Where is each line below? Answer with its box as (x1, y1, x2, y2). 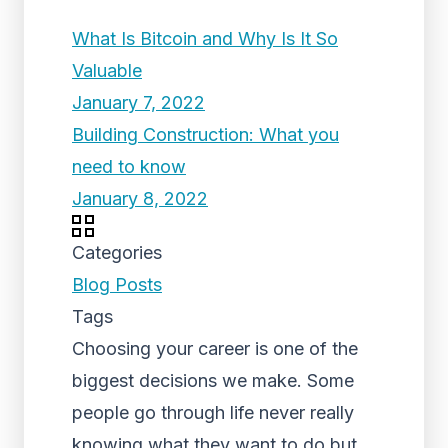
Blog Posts (72, 274, 162, 295)
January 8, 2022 (72, 188, 208, 209)
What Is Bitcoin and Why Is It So (72, 28, 338, 49)
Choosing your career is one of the (72, 338, 358, 359)
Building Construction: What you (72, 124, 339, 145)
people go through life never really (72, 402, 354, 423)
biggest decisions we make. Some (72, 370, 354, 391)
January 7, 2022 (72, 92, 205, 113)
